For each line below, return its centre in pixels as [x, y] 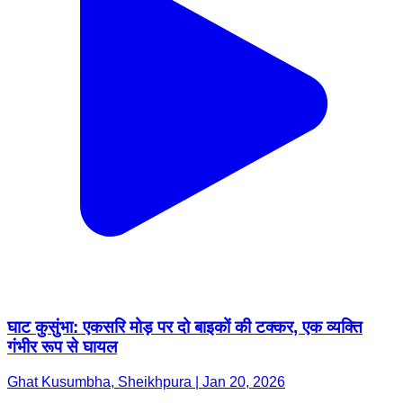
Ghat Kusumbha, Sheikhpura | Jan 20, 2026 [146, 382]
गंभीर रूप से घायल [62, 347]
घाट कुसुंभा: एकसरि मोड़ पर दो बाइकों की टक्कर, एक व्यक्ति [185, 327]
